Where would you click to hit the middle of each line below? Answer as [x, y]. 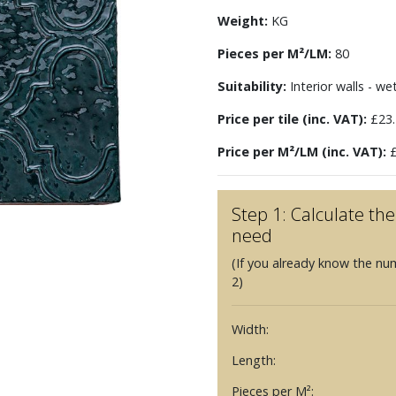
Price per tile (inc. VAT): [292, 119]
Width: [250, 329]
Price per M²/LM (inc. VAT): [301, 152]
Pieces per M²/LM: [274, 53]
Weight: [242, 21]
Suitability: [251, 86]
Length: [253, 360]
